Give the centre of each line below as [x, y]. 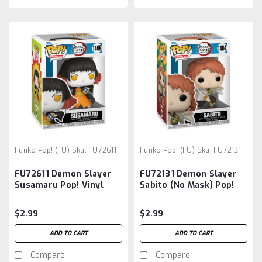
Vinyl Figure [166, 196]
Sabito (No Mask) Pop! [187, 185]
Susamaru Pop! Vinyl [59, 185]
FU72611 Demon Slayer [63, 174]
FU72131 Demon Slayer [188, 174]
